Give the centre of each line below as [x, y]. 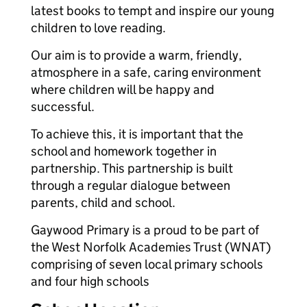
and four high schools [90, 281]
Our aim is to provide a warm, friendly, [136, 55]
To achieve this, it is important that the [137, 134]
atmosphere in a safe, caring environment [146, 72]
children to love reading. [98, 28]
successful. [63, 107]
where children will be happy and [123, 89]
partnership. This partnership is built [132, 168]
